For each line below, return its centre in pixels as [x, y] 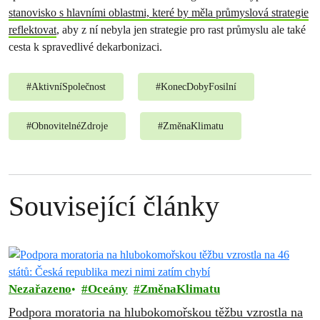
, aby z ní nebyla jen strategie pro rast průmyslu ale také [181, 30]
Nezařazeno [40, 289]
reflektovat [32, 30]
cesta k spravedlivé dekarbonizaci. [85, 47]
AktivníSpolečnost [69, 87]
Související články [114, 206]
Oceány [108, 289]
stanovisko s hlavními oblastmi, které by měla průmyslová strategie [159, 12]
